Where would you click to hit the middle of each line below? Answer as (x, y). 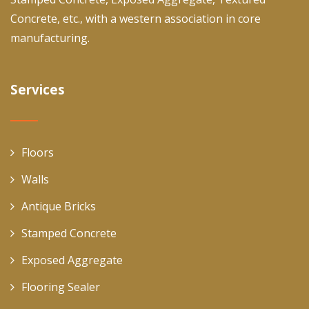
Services (38, 90)
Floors (38, 153)
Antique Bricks (59, 207)
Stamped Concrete (69, 233)
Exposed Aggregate (72, 260)
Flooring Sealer (61, 287)
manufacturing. (50, 38)
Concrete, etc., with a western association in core (136, 19)
